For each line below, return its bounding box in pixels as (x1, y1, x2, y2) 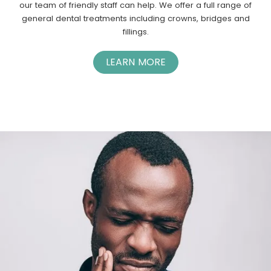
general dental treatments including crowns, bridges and (21, 12, 250, 24)
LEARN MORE (105, 54, 166, 69)
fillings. (122, 25, 149, 38)
